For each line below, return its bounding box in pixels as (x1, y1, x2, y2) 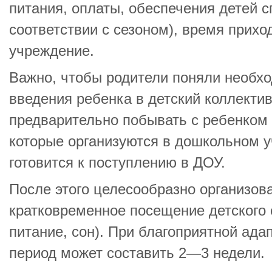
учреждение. (9, 43, 94, 59)
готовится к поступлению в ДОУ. (9, 155, 225, 171)
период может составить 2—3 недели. (9, 245, 265, 261)
